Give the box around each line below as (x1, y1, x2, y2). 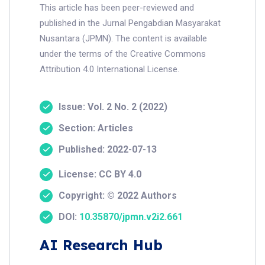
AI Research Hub (40, 236, 163, 254)
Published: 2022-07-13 (59, 144, 157, 155)
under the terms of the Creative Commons (40, 49, 206, 59)
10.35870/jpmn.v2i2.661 (79, 211, 183, 222)
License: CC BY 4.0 (59, 169, 141, 180)
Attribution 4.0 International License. (40, 64, 179, 75)
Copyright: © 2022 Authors (59, 190, 177, 201)
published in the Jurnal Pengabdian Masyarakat (40, 18, 221, 28)
